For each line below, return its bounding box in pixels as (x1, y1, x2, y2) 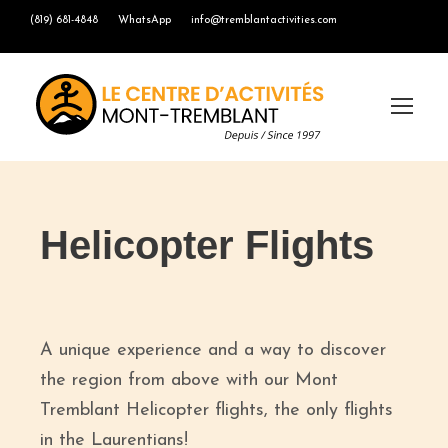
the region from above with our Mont (40, 371, 338, 390)
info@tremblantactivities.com (191, 15, 337, 26)
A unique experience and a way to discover (40, 341, 386, 360)
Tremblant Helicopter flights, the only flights (40, 401, 393, 420)
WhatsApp (118, 15, 171, 26)
